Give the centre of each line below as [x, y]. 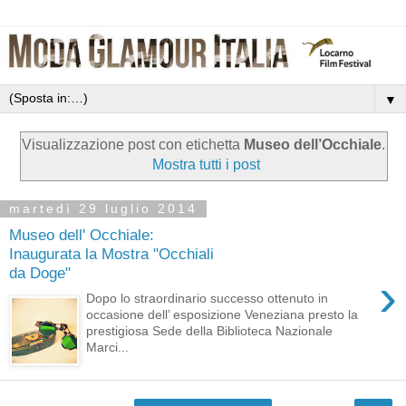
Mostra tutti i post [206, 165]
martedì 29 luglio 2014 [103, 209]
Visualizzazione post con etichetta [132, 145]
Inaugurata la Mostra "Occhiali [111, 253]
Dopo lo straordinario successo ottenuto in [208, 299]
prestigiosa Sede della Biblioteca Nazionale [210, 331]
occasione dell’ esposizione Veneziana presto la [222, 315]
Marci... [108, 348]
